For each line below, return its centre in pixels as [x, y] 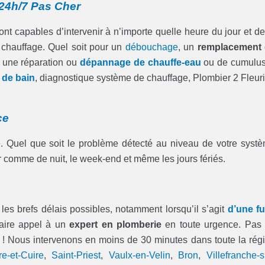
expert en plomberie [115, 224]
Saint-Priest [76, 255]
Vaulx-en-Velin [139, 255]
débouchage [151, 47]
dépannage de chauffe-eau [140, 63]
